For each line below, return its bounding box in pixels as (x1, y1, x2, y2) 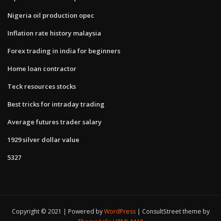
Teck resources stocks (7, 81, 76, 91)
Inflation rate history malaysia (7, 28, 101, 37)
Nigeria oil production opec (7, 10, 94, 20)
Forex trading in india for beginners (7, 46, 120, 55)
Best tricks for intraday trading (7, 99, 105, 109)
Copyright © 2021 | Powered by (11, 207, 104, 216)
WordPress (104, 207, 136, 216)
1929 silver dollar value (7, 135, 79, 144)
